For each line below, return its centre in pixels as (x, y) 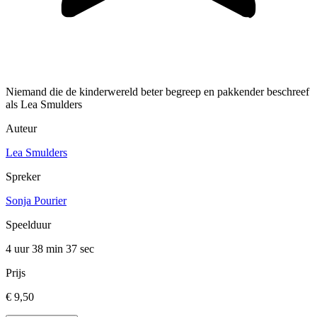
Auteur (21, 129)
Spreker (23, 177)
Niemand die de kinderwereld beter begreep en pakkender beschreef (157, 92)
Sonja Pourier (36, 201)
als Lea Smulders (44, 105)
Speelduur (28, 225)
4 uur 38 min (36, 249)
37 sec (80, 249)
